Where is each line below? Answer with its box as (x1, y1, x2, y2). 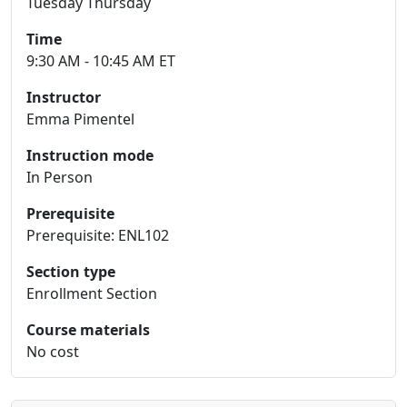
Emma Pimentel (26, 109, 134, 129)
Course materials (26, 320, 150, 340)
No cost (26, 342, 79, 362)
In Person (26, 167, 93, 187)
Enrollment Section (26, 283, 157, 303)
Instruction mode (26, 145, 154, 165)
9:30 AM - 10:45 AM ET (26, 51, 175, 71)
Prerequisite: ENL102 (26, 225, 169, 245)
